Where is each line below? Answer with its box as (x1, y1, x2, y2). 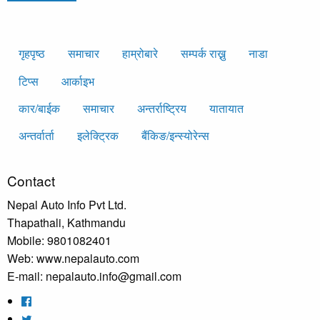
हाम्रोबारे (122, 45, 158, 62)
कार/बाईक (19, 99, 60, 116)
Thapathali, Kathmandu (7, 214, 126, 231)
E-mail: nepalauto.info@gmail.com (7, 267, 181, 284)
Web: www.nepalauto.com (7, 249, 139, 266)
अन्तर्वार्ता (19, 127, 54, 144)
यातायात (209, 99, 244, 116)
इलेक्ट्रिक (77, 127, 119, 144)
